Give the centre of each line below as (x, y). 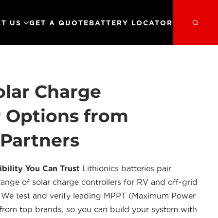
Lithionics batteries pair (126, 169)
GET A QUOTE (59, 23)
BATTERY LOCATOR (131, 23)
